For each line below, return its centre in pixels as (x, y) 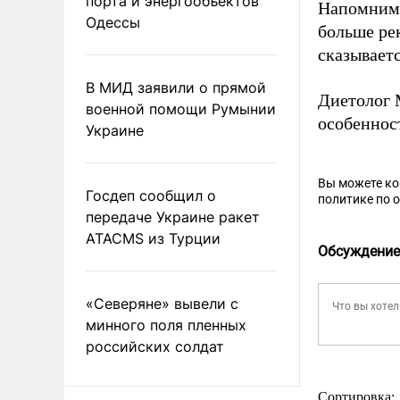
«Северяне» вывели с (162, 303)
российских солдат (155, 346)
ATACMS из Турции (153, 238)
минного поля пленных (166, 325)
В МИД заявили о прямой (176, 87)
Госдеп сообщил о (151, 195)
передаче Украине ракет (173, 217)
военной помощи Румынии (181, 108)
